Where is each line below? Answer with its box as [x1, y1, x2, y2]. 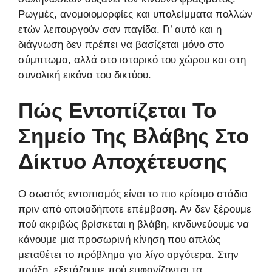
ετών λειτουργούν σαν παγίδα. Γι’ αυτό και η [18, 23, 222, 35]
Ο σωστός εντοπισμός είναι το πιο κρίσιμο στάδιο [18, 188, 247, 200]
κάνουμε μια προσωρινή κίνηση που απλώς [18, 234, 220, 246]
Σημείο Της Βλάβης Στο [18, 124, 249, 148]
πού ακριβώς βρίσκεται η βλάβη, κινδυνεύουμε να [18, 219, 249, 231]
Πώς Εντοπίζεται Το [18, 98, 216, 123]
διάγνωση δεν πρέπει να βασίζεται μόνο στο [18, 38, 224, 50]
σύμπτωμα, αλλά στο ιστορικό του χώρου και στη [18, 53, 246, 66]
